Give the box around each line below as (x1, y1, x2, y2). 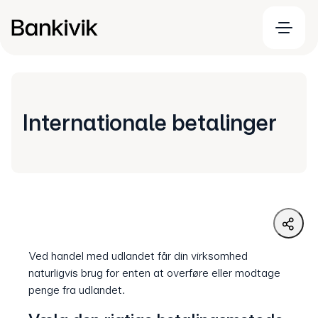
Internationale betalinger (23, 109, 282, 136)
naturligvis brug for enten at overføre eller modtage (28, 266, 280, 280)
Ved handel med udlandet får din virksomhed (28, 249, 248, 263)
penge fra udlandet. (28, 283, 128, 297)
